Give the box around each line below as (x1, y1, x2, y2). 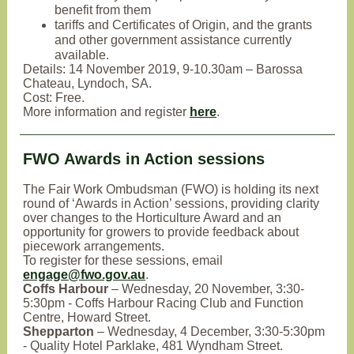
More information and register (23, 105, 190, 119)
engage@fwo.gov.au (23, 268, 145, 281)
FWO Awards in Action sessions (23, 150, 265, 168)
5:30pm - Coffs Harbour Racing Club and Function (23, 296, 303, 310)
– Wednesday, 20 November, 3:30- (108, 282, 304, 296)
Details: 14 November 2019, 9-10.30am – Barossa (23, 62, 303, 76)
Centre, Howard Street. (23, 311, 151, 324)
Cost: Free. (23, 91, 88, 104)
